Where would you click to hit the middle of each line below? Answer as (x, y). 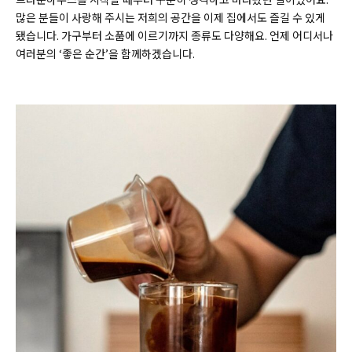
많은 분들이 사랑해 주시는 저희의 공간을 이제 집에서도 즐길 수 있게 (170, 18)
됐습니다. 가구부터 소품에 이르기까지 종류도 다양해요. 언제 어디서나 (174, 36)
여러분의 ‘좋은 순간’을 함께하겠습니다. (105, 54)
